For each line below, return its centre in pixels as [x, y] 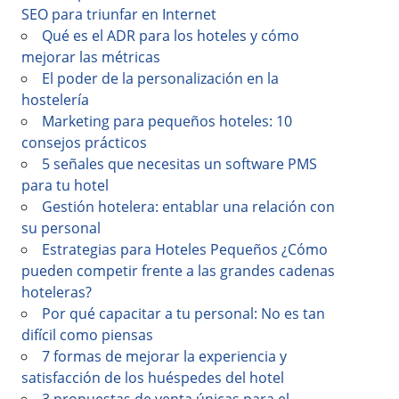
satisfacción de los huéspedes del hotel [153, 378]
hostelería [55, 100]
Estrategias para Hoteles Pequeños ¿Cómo [185, 249]
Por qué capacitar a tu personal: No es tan [183, 313]
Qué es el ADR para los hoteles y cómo [171, 36]
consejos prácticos [84, 142]
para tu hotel [65, 185]
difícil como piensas [87, 335]
